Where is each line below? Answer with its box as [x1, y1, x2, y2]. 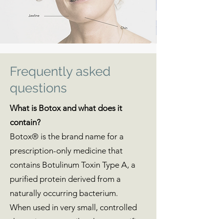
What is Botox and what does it [10, 103, 122, 113]
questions [10, 81, 67, 95]
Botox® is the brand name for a [10, 131, 124, 141]
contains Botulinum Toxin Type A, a [10, 160, 135, 170]
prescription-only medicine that [10, 146, 123, 155]
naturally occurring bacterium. [10, 188, 118, 198]
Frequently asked [10, 64, 110, 79]
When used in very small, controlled [10, 202, 137, 212]
